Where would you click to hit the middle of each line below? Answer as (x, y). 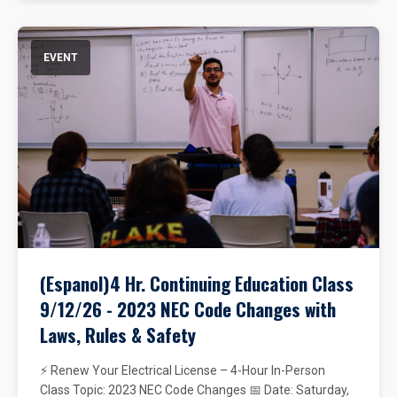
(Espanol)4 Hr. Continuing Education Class (197, 283)
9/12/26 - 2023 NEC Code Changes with (188, 309)
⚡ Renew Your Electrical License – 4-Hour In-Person (183, 370)
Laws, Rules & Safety (118, 335)
